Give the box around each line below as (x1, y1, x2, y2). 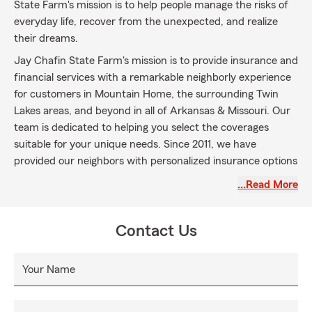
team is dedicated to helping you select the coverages (14, 122, 269, 133)
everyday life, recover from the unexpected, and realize (14, 16, 278, 27)
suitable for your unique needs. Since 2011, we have (14, 139, 256, 150)
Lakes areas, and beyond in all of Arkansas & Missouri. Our (14, 105, 290, 116)
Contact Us (115, 223, 197, 240)
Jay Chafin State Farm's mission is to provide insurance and (14, 55, 298, 66)
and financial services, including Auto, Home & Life (14, 172, 254, 183)
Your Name (22, 264, 75, 275)
